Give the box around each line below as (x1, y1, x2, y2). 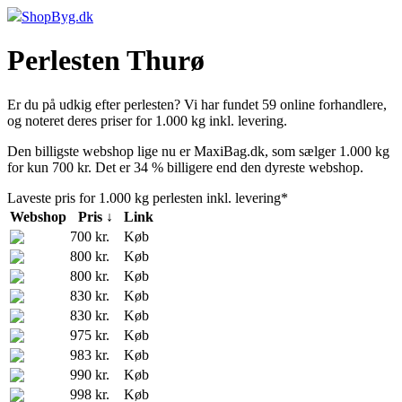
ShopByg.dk (22, 9, 93, 24)
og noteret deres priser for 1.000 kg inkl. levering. (7, 112, 287, 128)
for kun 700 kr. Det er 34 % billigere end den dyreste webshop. (7, 159, 363, 175)
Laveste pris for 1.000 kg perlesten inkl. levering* (7, 189, 288, 205)
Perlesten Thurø (7, 44, 205, 77)
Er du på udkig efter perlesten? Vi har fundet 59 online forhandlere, (7, 96, 387, 112)
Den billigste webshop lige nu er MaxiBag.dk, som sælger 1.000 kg (7, 143, 389, 159)
